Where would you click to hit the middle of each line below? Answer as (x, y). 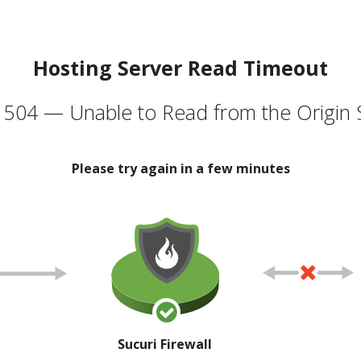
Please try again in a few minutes (180, 168)
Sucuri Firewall (165, 344)
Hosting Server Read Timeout (180, 67)
